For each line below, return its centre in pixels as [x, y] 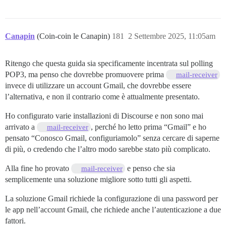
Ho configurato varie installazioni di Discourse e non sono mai [104, 116]
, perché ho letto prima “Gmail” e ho [148, 127]
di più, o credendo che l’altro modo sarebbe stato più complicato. [108, 149]
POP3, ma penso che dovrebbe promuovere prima [86, 75]
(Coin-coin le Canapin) [74, 36]
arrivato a [21, 127]
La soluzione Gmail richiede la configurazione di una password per [111, 199]
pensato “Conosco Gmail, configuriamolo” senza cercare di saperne [112, 138]
